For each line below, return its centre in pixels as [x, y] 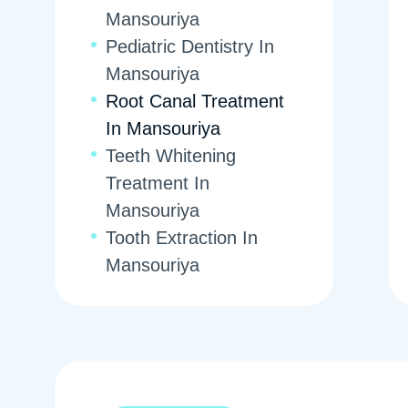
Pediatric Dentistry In [190, 46]
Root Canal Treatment [195, 101]
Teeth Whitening [171, 156]
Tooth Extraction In [182, 238]
